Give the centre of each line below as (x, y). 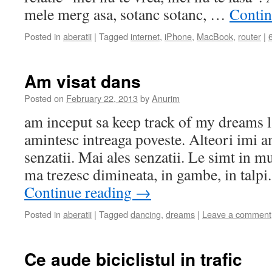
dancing (146, 214)
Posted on (44, 98)
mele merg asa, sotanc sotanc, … (127, 14)
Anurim (166, 98)
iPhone (178, 36)
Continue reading (80, 192)
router (250, 36)
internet (145, 36)
